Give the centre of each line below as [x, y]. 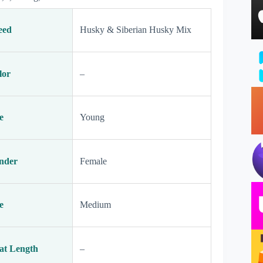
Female [93, 161]
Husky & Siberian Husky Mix [136, 30]
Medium [95, 205]
